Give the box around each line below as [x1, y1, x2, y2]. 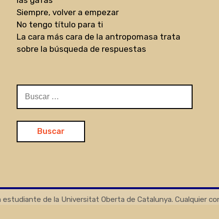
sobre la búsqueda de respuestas [17, 44, 147, 54]
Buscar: [16, 85, 45, 95]
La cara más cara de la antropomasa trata [17, 31, 181, 42]
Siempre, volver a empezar [17, 7, 119, 17]
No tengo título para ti [17, 19, 104, 29]
